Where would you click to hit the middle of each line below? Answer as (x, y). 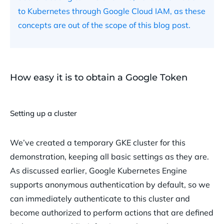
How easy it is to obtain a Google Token (99, 78)
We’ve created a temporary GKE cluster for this (98, 143)
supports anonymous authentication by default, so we (110, 185)
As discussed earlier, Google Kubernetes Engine (98, 171)
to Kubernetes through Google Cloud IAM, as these (112, 11)
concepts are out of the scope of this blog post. (104, 25)
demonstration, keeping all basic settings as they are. (109, 157)
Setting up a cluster (43, 113)
